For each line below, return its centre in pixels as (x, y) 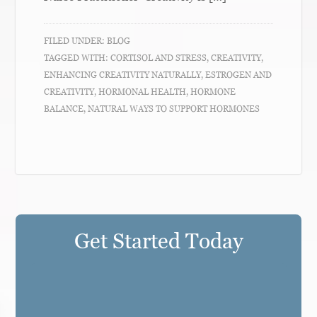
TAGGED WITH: (77, 58)
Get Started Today (158, 241)
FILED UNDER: (76, 41)
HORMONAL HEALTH (143, 92)
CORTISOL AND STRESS (159, 58)
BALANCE (64, 109)
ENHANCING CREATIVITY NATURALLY (123, 75)
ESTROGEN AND (239, 75)
